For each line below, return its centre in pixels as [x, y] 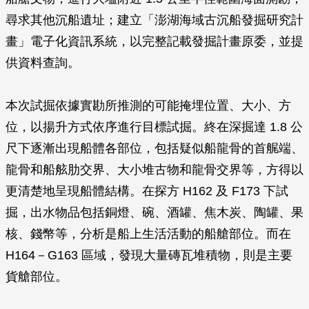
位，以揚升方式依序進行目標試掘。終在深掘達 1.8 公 [154, 127]
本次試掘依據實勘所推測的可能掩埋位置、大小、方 [148, 106]
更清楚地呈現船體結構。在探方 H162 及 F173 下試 [147, 191]
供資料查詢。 [43, 63]
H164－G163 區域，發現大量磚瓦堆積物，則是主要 [149, 255]
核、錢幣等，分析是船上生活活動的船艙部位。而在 [148, 234]
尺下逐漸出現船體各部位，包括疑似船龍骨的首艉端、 [154, 148]
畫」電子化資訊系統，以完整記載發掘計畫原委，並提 [154, 41]
